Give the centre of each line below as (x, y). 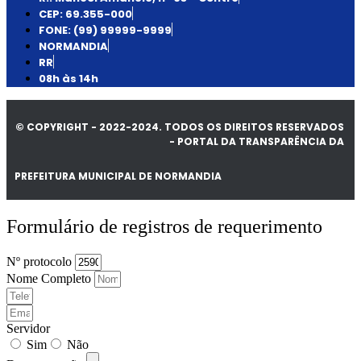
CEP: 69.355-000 (85, 15)
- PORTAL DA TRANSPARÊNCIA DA (257, 142)
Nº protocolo (41, 261)
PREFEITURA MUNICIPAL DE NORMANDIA (118, 176)
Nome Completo (50, 278)
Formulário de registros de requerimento (164, 226)
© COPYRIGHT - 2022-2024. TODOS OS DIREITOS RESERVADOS (180, 127)
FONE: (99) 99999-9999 (105, 31)
